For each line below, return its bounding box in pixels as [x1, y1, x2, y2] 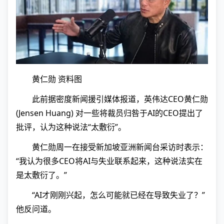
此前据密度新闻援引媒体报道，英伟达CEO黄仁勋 [32, 93, 208, 105]
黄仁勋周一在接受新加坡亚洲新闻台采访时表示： [32, 141, 208, 153]
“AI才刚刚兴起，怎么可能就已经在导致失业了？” [32, 189, 205, 201]
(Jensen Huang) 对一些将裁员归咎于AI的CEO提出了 [16, 107, 203, 119]
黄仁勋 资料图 [32, 73, 82, 85]
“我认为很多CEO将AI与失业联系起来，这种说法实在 [16, 155, 202, 167]
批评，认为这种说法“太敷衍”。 [16, 121, 126, 133]
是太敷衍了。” [16, 169, 67, 181]
